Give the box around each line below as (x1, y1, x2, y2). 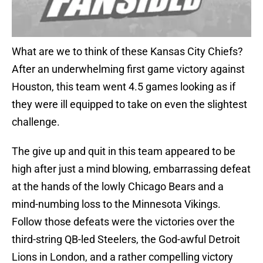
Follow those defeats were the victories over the (12, 215, 235, 228)
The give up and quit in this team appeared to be (12, 145, 235, 158)
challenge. (12, 116, 60, 129)
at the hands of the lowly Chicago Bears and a (12, 180, 224, 193)
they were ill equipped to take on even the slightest (12, 98, 247, 111)
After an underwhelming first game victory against (12, 63, 245, 76)
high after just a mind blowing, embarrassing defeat (12, 163, 251, 176)
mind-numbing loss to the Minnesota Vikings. (12, 198, 221, 211)
